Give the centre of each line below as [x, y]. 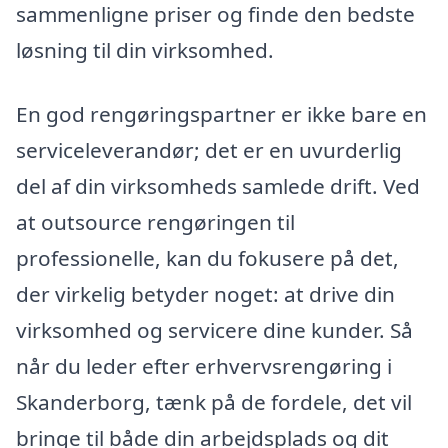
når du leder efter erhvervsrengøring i [204, 365]
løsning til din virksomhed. [145, 50]
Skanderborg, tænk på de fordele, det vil [214, 401]
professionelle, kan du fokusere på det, [207, 257]
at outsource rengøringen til [155, 221]
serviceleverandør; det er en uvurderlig [209, 149]
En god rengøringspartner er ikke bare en [221, 113]
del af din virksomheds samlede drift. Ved [218, 185]
